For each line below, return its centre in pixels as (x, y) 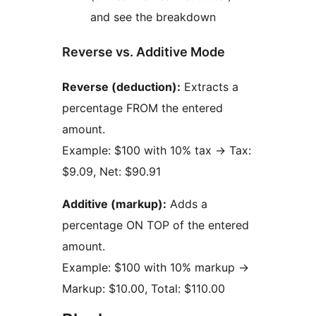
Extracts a (209, 86)
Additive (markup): (114, 203)
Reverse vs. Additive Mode (144, 51)
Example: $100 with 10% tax (139, 150)
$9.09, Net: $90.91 (111, 171)
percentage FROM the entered (142, 108)
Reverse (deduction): (121, 86)
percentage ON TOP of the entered (156, 225)
